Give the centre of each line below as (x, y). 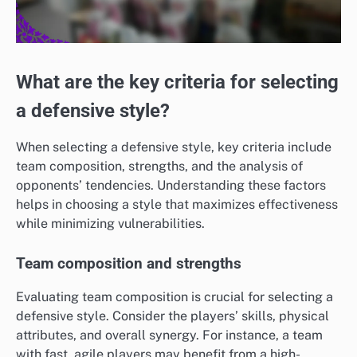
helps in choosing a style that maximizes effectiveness (177, 204)
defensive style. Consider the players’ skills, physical (173, 316)
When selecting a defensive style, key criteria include (174, 147)
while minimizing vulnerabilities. (110, 223)
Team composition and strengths (129, 263)
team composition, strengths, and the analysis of (159, 166)
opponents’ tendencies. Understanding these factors (171, 185)
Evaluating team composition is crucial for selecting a (175, 296)
